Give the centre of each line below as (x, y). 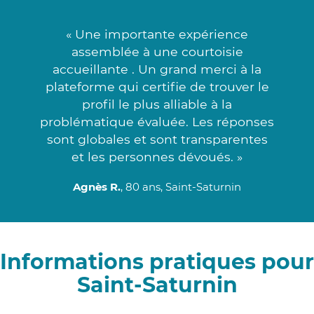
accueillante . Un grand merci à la (157, 69)
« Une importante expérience (157, 34)
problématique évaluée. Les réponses (157, 121)
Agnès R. (97, 186)
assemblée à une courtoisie (157, 51)
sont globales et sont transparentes (157, 139)
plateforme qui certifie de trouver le (157, 86)
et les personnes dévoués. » (157, 156)
